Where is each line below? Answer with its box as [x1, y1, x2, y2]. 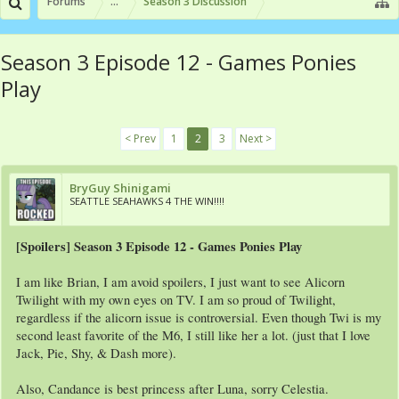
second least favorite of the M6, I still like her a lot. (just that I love [16, 327, 370, 344]
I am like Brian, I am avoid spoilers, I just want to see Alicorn [16, 273, 345, 290]
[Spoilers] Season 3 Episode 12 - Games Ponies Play [16, 237, 302, 256]
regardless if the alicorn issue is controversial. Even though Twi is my [16, 309, 381, 326]
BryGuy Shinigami [69, 180, 171, 196]
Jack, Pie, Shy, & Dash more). [16, 345, 176, 362]
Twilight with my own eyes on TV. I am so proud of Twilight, [16, 291, 336, 308]
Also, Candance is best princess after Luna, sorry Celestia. [16, 380, 329, 397]
